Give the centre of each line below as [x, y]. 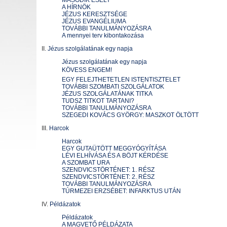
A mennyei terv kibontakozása [103, 35]
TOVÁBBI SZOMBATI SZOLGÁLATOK [113, 87]
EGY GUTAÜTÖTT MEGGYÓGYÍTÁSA [114, 148]
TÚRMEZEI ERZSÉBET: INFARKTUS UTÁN [121, 191]
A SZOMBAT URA [86, 163]
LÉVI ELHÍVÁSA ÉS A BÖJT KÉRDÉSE [115, 156]
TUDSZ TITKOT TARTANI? [98, 101]
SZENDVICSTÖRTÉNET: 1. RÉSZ [108, 170]
